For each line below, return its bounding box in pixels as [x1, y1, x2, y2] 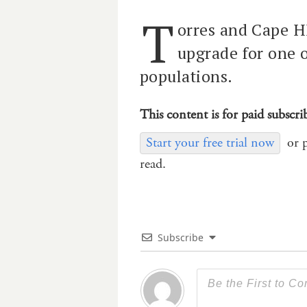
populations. [140, 65, 233, 87]
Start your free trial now [146, 133, 274, 152]
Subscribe [158, 230, 204, 244]
